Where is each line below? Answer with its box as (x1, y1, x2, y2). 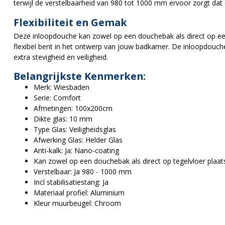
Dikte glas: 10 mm (34, 114, 92, 124)
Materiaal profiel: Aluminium (34, 188, 125, 198)
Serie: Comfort (34, 93, 81, 103)
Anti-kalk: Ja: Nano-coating (34, 146, 119, 156)
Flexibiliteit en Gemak (14, 15, 127, 29)
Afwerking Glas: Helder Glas (34, 135, 123, 145)
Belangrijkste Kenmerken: (14, 69, 146, 83)
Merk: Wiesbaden (34, 82, 89, 92)
